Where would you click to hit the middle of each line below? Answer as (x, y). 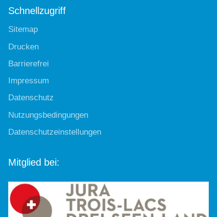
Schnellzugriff (37, 11)
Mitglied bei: (34, 162)
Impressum (29, 81)
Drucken (23, 46)
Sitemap (23, 30)
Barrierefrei (29, 63)
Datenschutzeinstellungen (55, 132)
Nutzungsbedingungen (48, 115)
